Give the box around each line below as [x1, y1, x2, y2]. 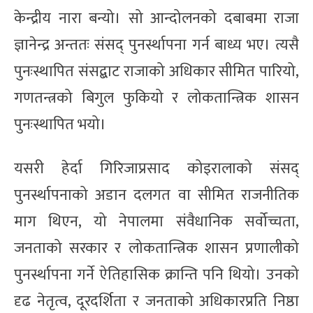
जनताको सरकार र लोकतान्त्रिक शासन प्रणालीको [14, 235, 299, 261]
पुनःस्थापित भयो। [14, 111, 106, 138]
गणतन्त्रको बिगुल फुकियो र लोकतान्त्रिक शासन [14, 85, 299, 111]
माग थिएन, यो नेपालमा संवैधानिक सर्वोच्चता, [14, 208, 299, 235]
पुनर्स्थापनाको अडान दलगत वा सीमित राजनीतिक [14, 182, 299, 208]
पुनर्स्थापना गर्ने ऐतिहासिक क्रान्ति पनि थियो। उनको [14, 261, 299, 288]
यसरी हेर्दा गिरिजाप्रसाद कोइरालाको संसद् [14, 155, 299, 182]
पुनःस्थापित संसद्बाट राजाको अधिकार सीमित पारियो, [14, 58, 299, 85]
